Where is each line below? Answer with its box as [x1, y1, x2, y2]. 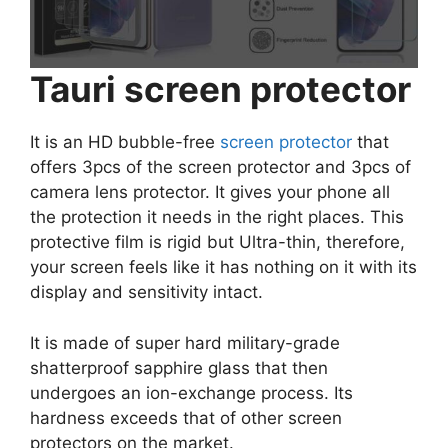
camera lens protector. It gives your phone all [30, 182, 390, 203]
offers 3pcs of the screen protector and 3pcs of [30, 157, 411, 178]
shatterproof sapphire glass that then [30, 357, 328, 378]
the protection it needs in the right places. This [30, 207, 404, 228]
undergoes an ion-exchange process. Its [30, 382, 353, 403]
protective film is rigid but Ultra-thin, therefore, [30, 232, 405, 253]
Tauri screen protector [30, 68, 411, 111]
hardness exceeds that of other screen [30, 407, 342, 428]
